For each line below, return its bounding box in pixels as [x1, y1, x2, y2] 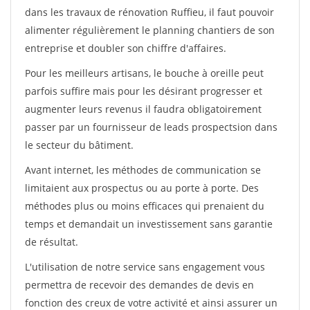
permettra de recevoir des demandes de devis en [25, 278, 254, 291]
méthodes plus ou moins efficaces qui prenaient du [25, 199, 264, 212]
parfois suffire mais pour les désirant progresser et [25, 84, 262, 98]
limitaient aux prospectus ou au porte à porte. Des [25, 181, 259, 194]
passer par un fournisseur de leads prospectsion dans [25, 120, 277, 134]
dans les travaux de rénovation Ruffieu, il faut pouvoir [25, 6, 274, 19]
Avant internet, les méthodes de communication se [25, 163, 261, 176]
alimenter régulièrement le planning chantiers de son [25, 24, 275, 37]
